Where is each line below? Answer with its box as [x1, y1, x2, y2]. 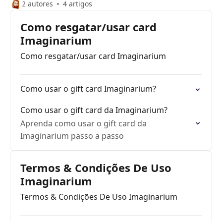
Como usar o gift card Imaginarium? [20, 83, 156, 94]
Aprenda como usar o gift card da [20, 118, 147, 129]
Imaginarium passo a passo [20, 130, 124, 141]
